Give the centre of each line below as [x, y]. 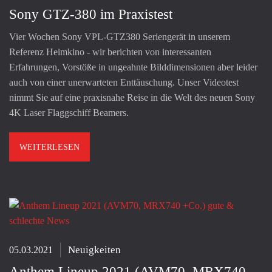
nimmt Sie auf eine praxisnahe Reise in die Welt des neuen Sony [132, 97]
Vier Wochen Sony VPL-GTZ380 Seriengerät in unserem [120, 36]
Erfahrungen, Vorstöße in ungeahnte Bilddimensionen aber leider [133, 67]
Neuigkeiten [94, 250]
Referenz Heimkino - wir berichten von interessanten [110, 52]
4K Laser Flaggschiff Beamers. [69, 112]
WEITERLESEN [49, 147]
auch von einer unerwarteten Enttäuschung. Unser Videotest [124, 82]
